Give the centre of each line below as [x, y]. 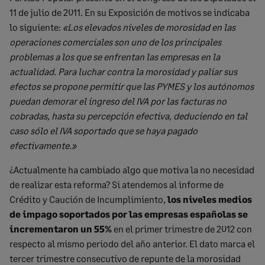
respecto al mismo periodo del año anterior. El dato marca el [132, 244]
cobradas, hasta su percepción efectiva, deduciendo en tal [128, 116]
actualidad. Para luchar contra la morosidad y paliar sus [123, 72]
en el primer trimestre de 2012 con [183, 229]
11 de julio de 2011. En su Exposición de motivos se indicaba [130, 12]
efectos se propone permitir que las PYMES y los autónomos [132, 86]
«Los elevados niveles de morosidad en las [149, 27]
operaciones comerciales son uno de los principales [115, 42]
